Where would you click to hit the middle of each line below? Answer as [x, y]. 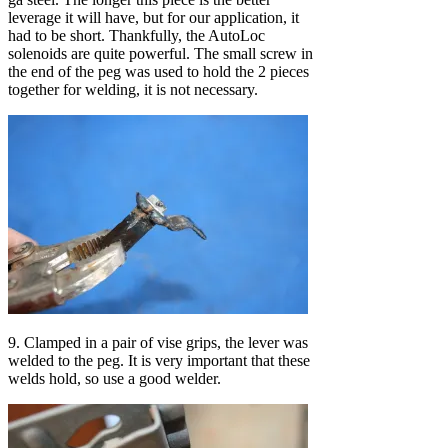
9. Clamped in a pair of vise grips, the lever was [158, 342]
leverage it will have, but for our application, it [153, 17]
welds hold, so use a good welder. [114, 378]
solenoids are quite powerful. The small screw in [160, 53]
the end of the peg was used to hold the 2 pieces [158, 71]
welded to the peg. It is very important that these [159, 360]
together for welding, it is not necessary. [133, 89]
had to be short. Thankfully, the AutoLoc [136, 35]
